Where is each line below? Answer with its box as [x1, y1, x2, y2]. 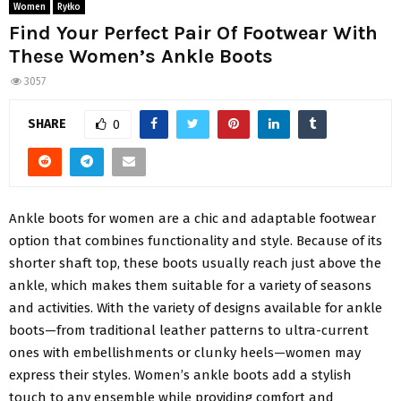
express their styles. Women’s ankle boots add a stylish [9, 366, 352, 383]
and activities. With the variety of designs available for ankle [9, 299, 382, 316]
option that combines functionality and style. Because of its [9, 232, 382, 249]
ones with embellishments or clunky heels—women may [9, 344, 361, 361]
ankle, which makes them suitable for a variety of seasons [9, 277, 371, 294]
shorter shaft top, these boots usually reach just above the [9, 254, 381, 271]
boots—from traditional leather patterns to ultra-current [9, 321, 369, 338]
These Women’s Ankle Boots [9, 45, 273, 69]
